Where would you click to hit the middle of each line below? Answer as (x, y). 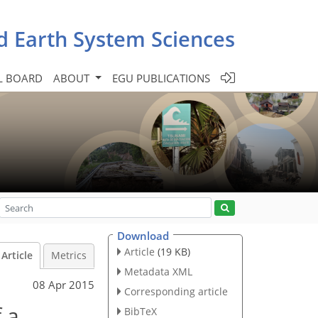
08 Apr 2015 (64, 284)
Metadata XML (158, 271)
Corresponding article (176, 291)
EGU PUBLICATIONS (161, 78)
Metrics (69, 256)
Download (143, 236)
